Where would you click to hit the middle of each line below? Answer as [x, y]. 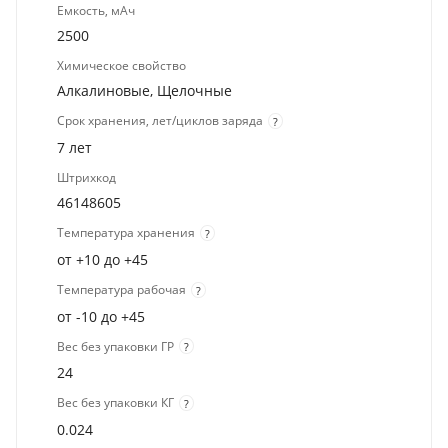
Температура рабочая [121, 289]
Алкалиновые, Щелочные [144, 91]
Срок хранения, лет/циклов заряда [160, 121]
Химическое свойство [121, 66]
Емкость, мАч [96, 11]
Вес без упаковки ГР [115, 346]
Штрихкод [86, 178]
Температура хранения [126, 233]
